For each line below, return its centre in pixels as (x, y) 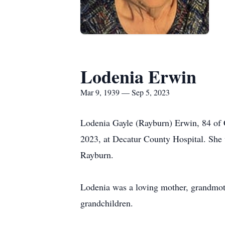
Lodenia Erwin (138, 76)
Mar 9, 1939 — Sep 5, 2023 (125, 92)
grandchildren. (107, 203)
